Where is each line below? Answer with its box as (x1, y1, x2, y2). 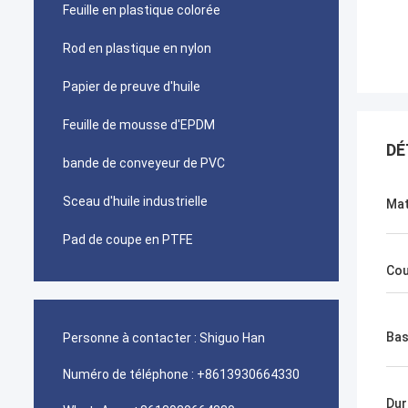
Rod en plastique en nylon (63, 41, 211, 56)
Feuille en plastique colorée (63, 3, 220, 17)
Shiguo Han (199, 331, 265, 345)
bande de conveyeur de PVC (63, 156, 225, 170)
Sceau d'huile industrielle (63, 194, 208, 209)
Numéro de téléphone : (63, 367, 194, 382)
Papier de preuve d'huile (63, 79, 200, 94)
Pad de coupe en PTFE (63, 232, 193, 247)
